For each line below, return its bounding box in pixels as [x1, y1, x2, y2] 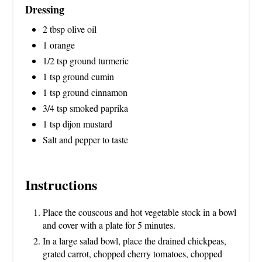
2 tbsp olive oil [43, 23, 96, 36]
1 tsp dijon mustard [43, 118, 112, 130]
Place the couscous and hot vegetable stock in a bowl [43, 206, 236, 219]
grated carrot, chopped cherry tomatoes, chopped [43, 247, 222, 260]
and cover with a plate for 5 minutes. [43, 219, 175, 232]
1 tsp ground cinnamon [43, 86, 127, 99]
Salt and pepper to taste [43, 133, 128, 146]
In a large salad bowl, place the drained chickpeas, [43, 235, 226, 247]
